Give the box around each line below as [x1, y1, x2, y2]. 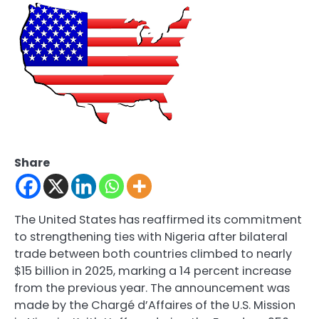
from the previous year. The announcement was [14, 280, 290, 297]
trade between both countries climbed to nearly [14, 246, 292, 263]
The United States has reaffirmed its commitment [14, 211, 302, 229]
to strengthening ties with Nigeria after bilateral [14, 229, 288, 246]
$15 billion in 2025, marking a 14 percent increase [14, 263, 291, 280]
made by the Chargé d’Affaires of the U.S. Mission [14, 297, 296, 314]
